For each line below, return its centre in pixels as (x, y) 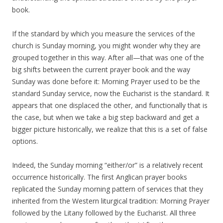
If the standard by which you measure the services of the (104, 34)
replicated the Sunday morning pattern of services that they (108, 189)
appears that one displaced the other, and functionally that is (110, 105)
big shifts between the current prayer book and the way (101, 69)
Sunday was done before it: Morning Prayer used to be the (106, 81)
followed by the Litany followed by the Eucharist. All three (104, 213)
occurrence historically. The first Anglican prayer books (100, 177)
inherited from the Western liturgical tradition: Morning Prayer (111, 201)
